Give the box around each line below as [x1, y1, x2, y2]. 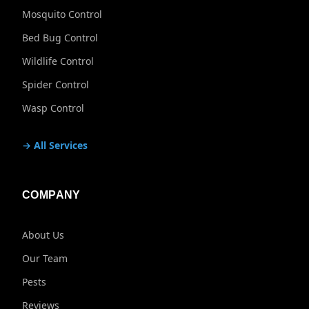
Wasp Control [22, 101, 84, 114]
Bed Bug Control [22, 31, 98, 44]
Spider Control [22, 78, 89, 91]
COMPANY [22, 189, 81, 201]
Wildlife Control [22, 54, 94, 68]
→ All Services [22, 139, 88, 152]
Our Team [22, 252, 68, 265]
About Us [22, 228, 64, 241]
